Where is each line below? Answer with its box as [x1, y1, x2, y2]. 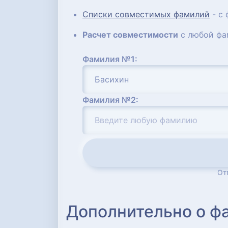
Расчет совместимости [82, 30, 178, 40]
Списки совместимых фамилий [82, 9, 210, 19]
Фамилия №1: [82, 54, 137, 64]
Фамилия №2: [82, 95, 138, 105]
